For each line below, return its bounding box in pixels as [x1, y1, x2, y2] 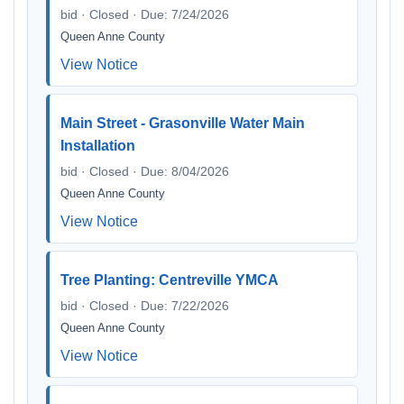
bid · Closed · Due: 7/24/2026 [60, 7, 229, 22]
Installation [60, 138, 135, 153]
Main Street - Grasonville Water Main [60, 115, 305, 131]
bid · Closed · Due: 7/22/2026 [60, 298, 229, 313]
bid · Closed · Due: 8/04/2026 [60, 164, 229, 179]
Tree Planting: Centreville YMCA [60, 272, 279, 288]
